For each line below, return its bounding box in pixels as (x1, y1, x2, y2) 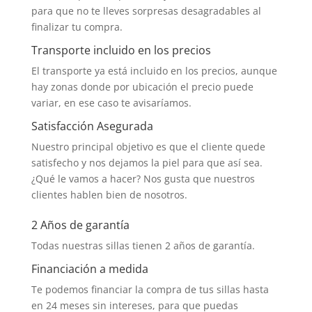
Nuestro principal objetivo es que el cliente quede (31, 139, 265, 153)
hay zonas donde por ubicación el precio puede (31, 79, 253, 93)
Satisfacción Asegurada (31, 118, 153, 134)
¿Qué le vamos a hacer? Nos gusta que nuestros (31, 171, 255, 185)
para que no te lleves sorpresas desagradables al (31, 3, 261, 17)
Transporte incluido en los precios (31, 42, 211, 58)
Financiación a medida (31, 260, 148, 276)
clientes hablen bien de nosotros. (31, 187, 187, 201)
